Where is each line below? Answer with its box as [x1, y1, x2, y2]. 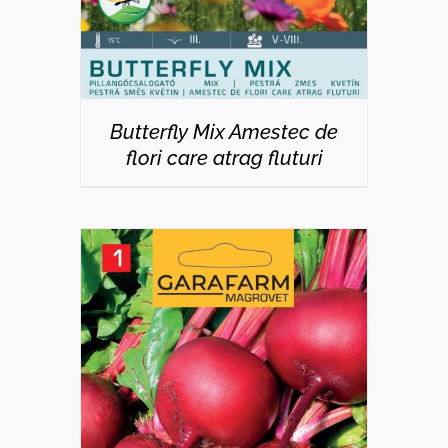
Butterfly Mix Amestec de [110, 119, 338, 144]
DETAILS [196, 428, 251, 446]
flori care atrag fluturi [125, 145, 323, 170]
